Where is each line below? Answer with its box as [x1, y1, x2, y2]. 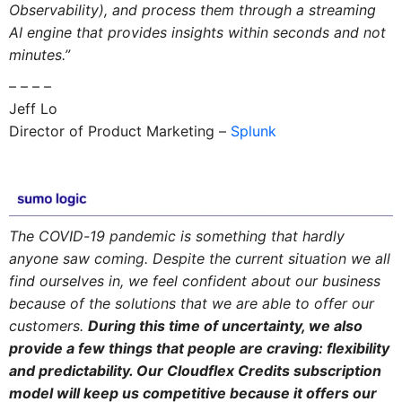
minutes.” [8, 46, 70, 65]
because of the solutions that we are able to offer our [8, 293, 374, 312]
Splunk [230, 122, 276, 141]
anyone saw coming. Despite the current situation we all [8, 249, 390, 267]
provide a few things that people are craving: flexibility [8, 338, 389, 357]
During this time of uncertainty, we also [87, 316, 363, 335]
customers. [8, 316, 88, 335]
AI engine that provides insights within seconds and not [8, 23, 386, 42]
